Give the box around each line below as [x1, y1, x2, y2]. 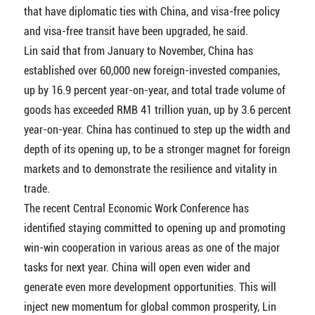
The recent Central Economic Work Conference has [23, 201, 249, 215]
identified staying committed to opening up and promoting [23, 221, 285, 235]
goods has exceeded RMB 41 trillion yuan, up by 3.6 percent [23, 103, 291, 117]
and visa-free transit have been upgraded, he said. [23, 24, 248, 38]
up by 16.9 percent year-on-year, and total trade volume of [23, 83, 285, 97]
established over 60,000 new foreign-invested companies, [23, 63, 280, 77]
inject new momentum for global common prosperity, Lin [23, 300, 276, 314]
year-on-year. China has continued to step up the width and [23, 122, 290, 136]
